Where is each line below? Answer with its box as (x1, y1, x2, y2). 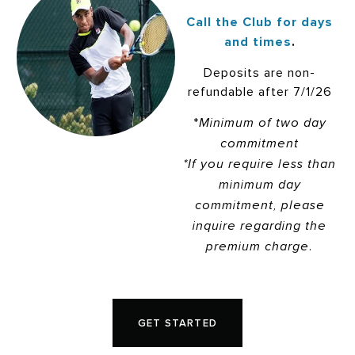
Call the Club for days (186, 12, 333, 31)
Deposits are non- (204, 63, 315, 82)
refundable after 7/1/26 (187, 82, 332, 101)
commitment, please (194, 197, 325, 213)
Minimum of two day (198, 115, 326, 131)
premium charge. (206, 239, 313, 254)
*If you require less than (183, 156, 336, 172)
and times (223, 32, 292, 51)
